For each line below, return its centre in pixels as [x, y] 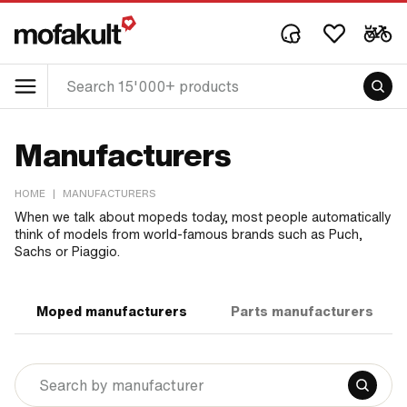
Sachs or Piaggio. [67, 252]
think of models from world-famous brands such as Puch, [189, 234]
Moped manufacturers [112, 312]
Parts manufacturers [302, 312]
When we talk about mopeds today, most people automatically [203, 217]
